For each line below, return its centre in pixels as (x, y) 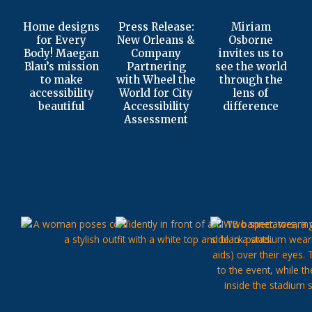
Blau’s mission (61, 67)
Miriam (251, 27)
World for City (156, 93)
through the (251, 80)
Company (156, 54)
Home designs (61, 27)
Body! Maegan (61, 54)
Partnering (156, 67)
